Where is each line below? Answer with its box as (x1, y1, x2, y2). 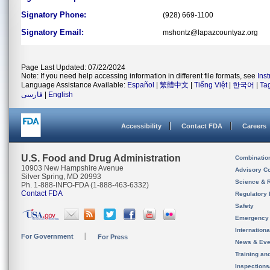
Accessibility (121, 122, 162, 130)
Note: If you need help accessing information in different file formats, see (21, 72, 257, 80)
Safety (235, 202, 254, 209)
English (48, 90, 73, 99)
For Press (98, 233, 128, 240)
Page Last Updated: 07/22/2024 (21, 63, 125, 72)
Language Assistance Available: (21, 81, 127, 89)
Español (127, 81, 154, 89)
